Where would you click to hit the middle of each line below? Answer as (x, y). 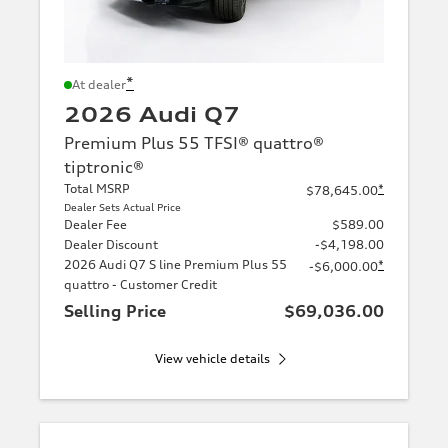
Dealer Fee (95, 224)
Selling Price (115, 310)
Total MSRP (97, 188)
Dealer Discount (111, 244)
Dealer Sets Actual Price (122, 206)
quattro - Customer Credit (140, 284)
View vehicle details (212, 358)
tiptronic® (104, 166)
